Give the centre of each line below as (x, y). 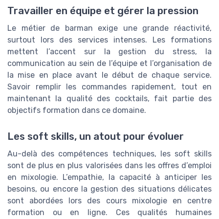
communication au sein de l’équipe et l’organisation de (109, 64)
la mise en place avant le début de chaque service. (109, 75)
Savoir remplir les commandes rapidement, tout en (109, 87)
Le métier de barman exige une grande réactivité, (109, 28)
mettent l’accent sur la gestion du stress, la (109, 52)
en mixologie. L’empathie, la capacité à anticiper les (109, 177)
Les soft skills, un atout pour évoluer (96, 137)
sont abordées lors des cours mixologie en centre (109, 201)
